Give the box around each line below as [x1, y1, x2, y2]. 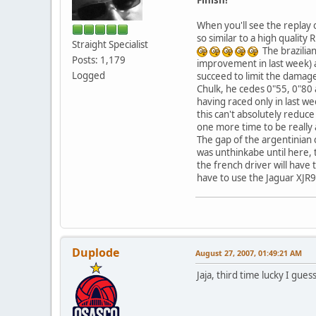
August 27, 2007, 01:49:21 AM [195, 247, 302, 258]
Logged [72, 68, 105, 82]
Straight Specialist [72, 37, 148, 51]
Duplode [72, 244, 119, 260]
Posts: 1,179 [72, 53, 126, 66]
